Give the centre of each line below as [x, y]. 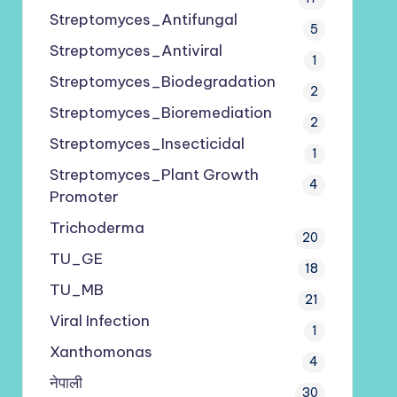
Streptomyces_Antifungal [143, 19]
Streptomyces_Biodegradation [162, 82]
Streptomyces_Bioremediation [160, 113]
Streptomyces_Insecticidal [147, 144]
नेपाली [66, 383]
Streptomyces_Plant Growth [154, 175]
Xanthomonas [101, 352]
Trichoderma [97, 228]
